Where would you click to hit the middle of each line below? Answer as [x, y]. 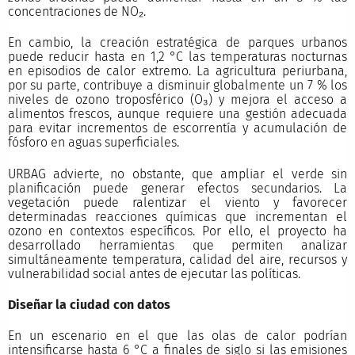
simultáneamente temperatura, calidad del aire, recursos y [177, 259]
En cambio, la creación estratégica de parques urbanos [177, 43]
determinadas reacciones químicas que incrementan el [177, 216]
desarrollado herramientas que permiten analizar [177, 245]
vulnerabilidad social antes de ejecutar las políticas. [154, 273]
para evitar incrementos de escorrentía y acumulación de [177, 128]
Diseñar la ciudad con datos [89, 304]
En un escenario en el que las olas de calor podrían [177, 335]
